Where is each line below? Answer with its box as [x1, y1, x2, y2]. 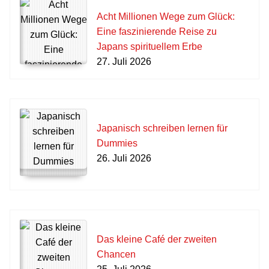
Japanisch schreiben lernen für [97, 123, 228, 133]
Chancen [97, 249, 136, 259]
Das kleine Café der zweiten [97, 234, 217, 244]
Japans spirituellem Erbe [97, 41, 202, 52]
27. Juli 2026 [97, 56, 151, 67]
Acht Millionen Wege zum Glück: [97, 11, 235, 22]
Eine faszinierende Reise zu [97, 26, 217, 37]
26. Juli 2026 [97, 153, 151, 163]
